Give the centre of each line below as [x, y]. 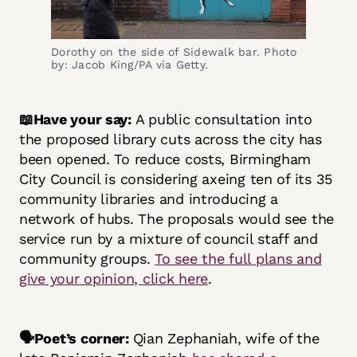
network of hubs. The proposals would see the [177, 219]
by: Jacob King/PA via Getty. [129, 65]
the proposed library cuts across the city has [171, 139]
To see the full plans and [238, 259]
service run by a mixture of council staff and [169, 239]
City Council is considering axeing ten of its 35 [176, 179]
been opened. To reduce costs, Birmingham [165, 159]
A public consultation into [222, 120]
